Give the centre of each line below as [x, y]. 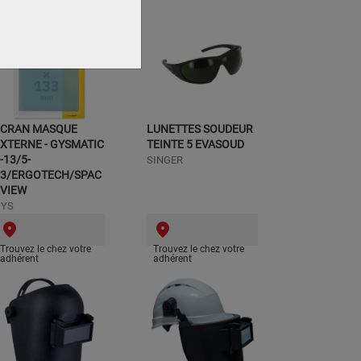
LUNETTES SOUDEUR [200, 129]
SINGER [165, 160]
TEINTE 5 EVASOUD [195, 144]
